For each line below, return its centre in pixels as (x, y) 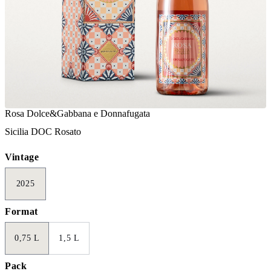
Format (21, 212)
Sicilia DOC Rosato (43, 132)
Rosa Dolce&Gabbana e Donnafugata (77, 114)
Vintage (22, 157)
